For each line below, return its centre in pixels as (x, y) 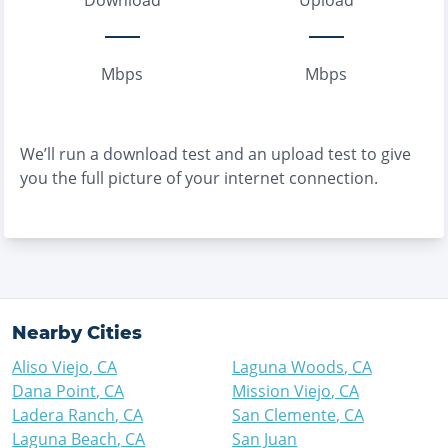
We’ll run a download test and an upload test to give (215, 154)
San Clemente (284, 415)
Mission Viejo (281, 391)
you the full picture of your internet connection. (199, 178)
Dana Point (54, 391)
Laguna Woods (288, 367)
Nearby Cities (77, 333)
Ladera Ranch (63, 415)
